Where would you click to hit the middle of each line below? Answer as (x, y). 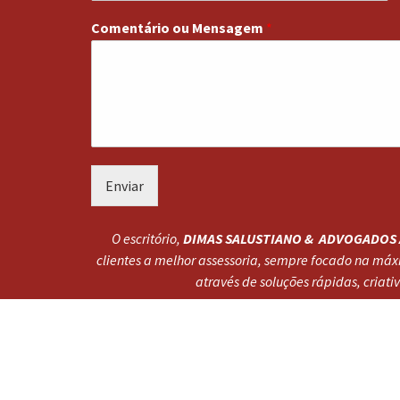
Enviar (125, 185)
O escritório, (147, 238)
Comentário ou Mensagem (179, 27)
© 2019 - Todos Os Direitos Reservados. (209, 380)
